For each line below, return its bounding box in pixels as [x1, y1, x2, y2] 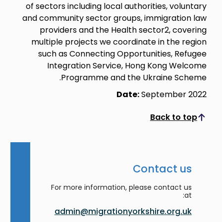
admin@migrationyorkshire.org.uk [54, 205, 192, 217]
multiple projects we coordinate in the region [31, 36, 207, 48]
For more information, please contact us [51, 182, 192, 192]
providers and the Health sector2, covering [39, 24, 207, 36]
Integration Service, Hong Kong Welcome [47, 59, 207, 71]
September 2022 [139, 88, 207, 100]
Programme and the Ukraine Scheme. [60, 71, 207, 83]
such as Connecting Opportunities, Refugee [38, 48, 207, 59]
